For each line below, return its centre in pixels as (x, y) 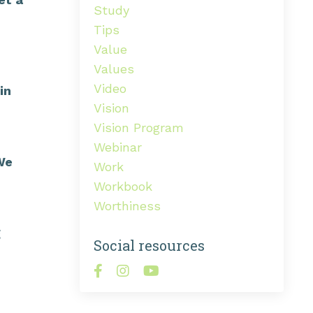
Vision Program (138, 127)
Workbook (123, 186)
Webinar (117, 147)
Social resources (149, 245)
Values (114, 68)
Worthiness (127, 205)
